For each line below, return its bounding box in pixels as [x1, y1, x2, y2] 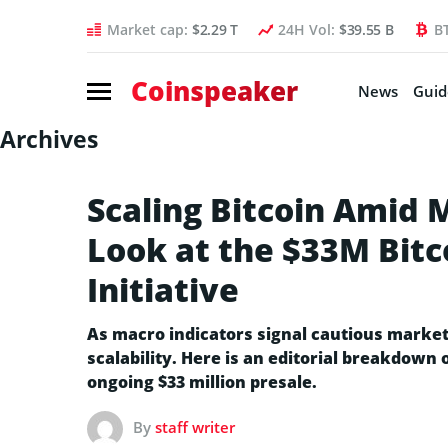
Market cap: [107, 20, 192, 39]
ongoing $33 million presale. [87, 370, 317, 393]
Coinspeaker [131, 72, 298, 109]
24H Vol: [277, 20, 339, 39]
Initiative [87, 267, 239, 311]
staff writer [155, 416, 235, 437]
